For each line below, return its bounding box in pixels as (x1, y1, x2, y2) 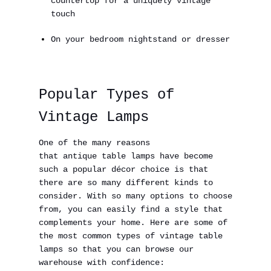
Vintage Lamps (39, 109, 149, 125)
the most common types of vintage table (39, 231, 223, 241)
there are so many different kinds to (39, 178, 213, 188)
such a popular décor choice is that (39, 165, 208, 174)
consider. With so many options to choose (39, 191, 232, 201)
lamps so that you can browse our (39, 244, 194, 254)
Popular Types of (39, 87, 174, 103)
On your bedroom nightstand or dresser (51, 34, 230, 44)
